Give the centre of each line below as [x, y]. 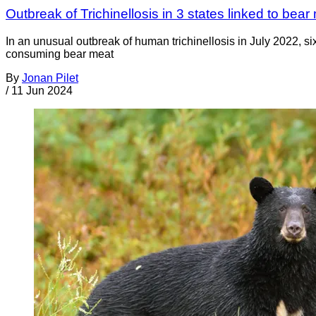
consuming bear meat [60, 54]
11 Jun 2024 [42, 90]
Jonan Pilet [50, 78]
